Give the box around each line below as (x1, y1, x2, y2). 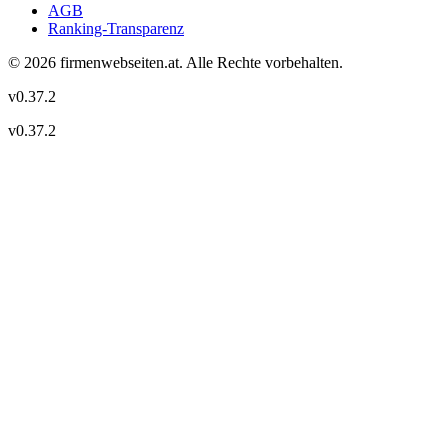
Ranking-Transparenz (48, 20, 184, 38)
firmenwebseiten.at (60, 54, 179, 72)
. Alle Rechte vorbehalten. (179, 54, 343, 72)
